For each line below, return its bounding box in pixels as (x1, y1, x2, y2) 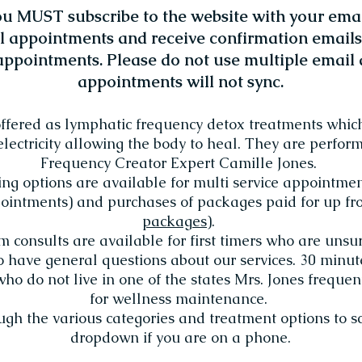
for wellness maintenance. (90, 289, 271, 309)
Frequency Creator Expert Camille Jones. (40, 154, 321, 173)
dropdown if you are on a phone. (70, 328, 291, 347)
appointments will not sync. (78, 71, 284, 93)
